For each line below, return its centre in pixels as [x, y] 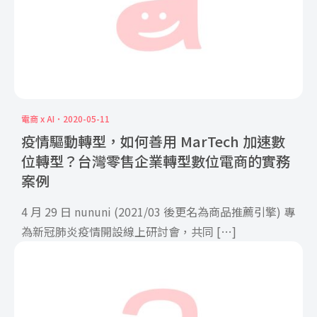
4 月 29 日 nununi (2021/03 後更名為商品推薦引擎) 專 [158, 211]
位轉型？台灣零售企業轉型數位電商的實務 [156, 161]
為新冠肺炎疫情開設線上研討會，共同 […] [129, 231]
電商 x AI [38, 118]
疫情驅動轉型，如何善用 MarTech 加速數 [153, 141]
